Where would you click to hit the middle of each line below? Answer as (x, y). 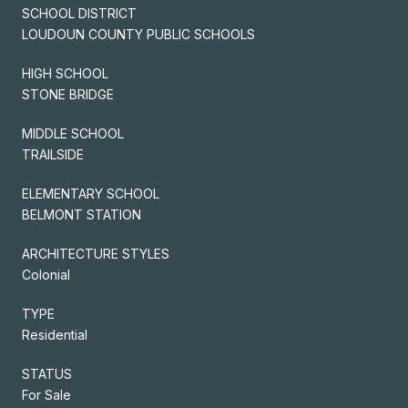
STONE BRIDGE (68, 94)
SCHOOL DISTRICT (79, 13)
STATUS (47, 373)
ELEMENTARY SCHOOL (91, 193)
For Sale (46, 394)
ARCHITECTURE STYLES (96, 253)
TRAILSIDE (53, 154)
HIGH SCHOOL (65, 73)
